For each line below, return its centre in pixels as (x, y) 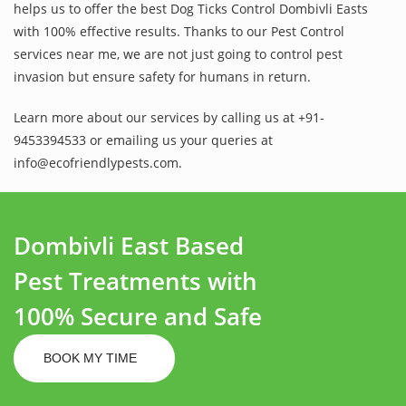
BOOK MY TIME (92, 358)
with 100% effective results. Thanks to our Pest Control (179, 31)
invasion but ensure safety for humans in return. (162, 76)
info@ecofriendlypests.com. (98, 162)
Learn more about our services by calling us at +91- (169, 117)
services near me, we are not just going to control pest (178, 53)
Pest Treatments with (135, 280)
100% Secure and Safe (138, 316)
